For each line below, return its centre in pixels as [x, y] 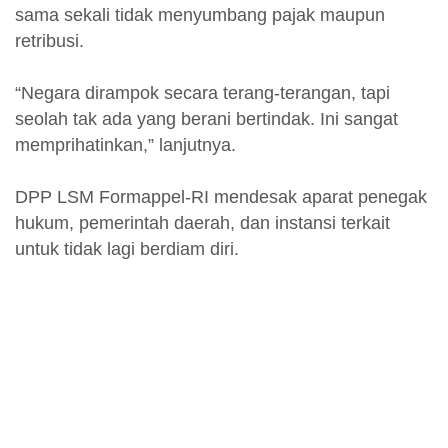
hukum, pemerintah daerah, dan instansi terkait [202, 222]
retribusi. [49, 40]
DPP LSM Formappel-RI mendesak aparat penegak [221, 196]
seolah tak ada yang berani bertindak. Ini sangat [206, 118]
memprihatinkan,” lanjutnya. [125, 144]
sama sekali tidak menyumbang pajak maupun [200, 14]
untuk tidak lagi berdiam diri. [129, 248]
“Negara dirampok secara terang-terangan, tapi [202, 92]
